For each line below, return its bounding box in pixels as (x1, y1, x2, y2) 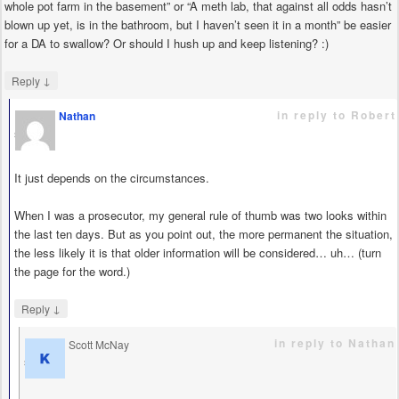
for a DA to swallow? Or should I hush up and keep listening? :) (4, 34, 329, 52)
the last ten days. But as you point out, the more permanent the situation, (14, 225, 393, 243)
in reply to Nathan (274, 335, 395, 352)
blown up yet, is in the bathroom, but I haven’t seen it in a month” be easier (4, 15, 391, 33)
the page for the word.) (14, 263, 130, 281)
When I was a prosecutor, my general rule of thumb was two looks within (14, 207, 387, 224)
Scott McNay (69, 337, 129, 353)
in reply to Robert (277, 106, 396, 123)
